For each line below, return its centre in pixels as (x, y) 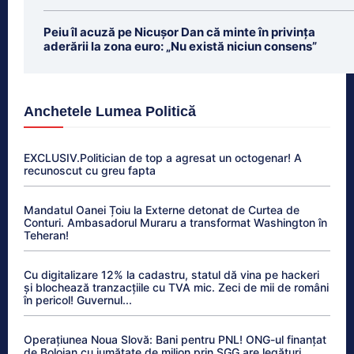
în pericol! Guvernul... (78, 299)
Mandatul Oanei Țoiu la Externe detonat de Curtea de (162, 209)
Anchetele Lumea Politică (110, 111)
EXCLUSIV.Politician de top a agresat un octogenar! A (163, 157)
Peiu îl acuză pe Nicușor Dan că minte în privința (179, 32)
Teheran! (46, 235)
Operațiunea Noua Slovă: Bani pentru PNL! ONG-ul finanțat (175, 339)
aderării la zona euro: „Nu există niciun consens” (180, 46)
